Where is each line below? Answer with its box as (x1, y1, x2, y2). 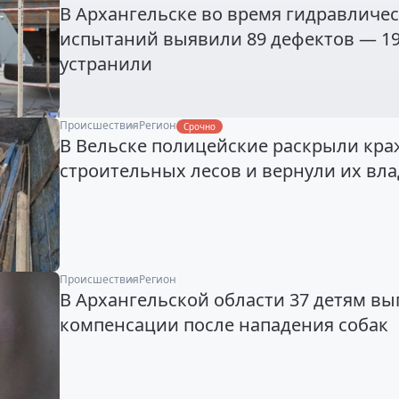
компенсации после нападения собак (59, 312, 388, 337)
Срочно (183, 120, 216, 134)
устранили (59, 52, 152, 77)
